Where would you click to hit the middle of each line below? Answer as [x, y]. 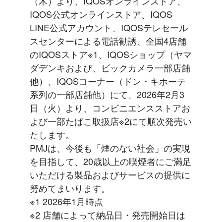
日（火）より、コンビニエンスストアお [110, 108]
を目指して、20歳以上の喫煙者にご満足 [111, 161]
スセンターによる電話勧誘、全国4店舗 [108, 41]
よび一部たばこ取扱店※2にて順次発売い [111, 121]
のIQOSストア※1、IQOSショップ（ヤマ [111, 54]
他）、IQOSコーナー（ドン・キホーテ [108, 81]
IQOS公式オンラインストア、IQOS [101, 14]
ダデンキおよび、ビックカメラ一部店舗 [110, 68]
